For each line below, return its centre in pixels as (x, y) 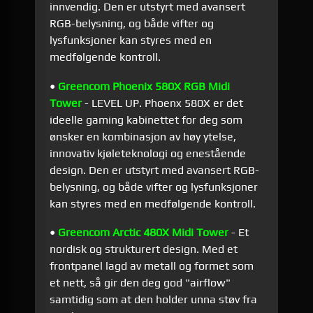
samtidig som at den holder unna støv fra (154, 299)
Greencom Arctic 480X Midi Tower (144, 232)
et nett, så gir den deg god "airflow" (140, 283)
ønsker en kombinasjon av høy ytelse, (143, 136)
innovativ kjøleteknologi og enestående (148, 153)
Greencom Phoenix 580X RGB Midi (144, 86)
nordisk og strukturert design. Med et (144, 249)
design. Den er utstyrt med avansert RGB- (155, 170)
